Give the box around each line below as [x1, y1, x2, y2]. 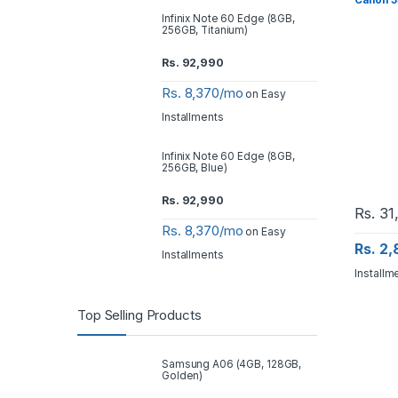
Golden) [162, 370, 203, 383]
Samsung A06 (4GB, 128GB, [162, 358, 302, 371]
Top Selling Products [77, 306, 202, 323]
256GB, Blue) [162, 162, 227, 175]
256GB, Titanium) [162, 24, 249, 37]
